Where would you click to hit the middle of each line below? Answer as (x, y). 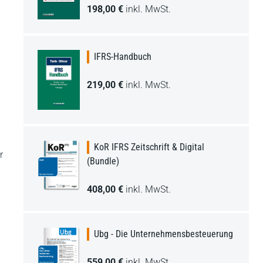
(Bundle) (103, 161)
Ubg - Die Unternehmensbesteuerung (163, 234)
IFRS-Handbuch (123, 57)
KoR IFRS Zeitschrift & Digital (149, 147)
